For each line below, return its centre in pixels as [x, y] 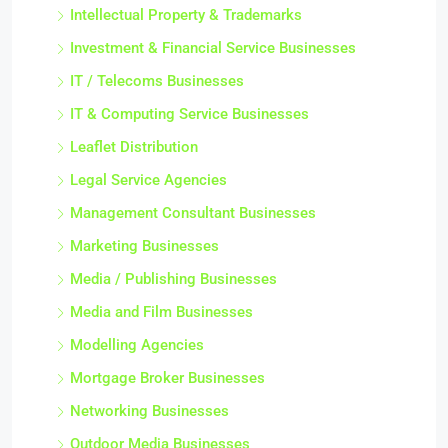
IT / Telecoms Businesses [157, 81]
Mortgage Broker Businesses [167, 378]
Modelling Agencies [137, 345]
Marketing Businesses [144, 246]
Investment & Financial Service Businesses [213, 48]
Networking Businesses [149, 411]
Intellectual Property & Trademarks [186, 15]
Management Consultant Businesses [193, 213]
